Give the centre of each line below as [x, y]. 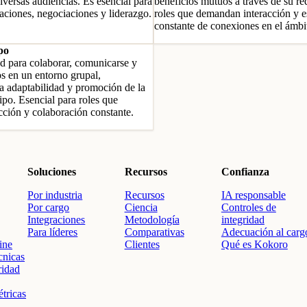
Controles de [248, 207]
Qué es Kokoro [254, 244]
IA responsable [253, 195]
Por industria [55, 195]
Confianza [245, 172]
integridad [243, 220]
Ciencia [141, 207]
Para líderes [53, 232]
